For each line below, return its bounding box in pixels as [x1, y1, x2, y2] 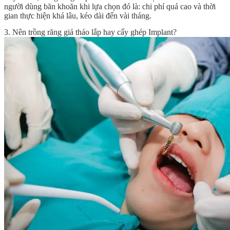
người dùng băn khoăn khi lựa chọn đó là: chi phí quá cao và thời [4, 2, 216, 11]
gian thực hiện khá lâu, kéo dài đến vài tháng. [4, 11, 151, 21]
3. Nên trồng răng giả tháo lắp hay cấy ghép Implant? [4, 27, 177, 36]
